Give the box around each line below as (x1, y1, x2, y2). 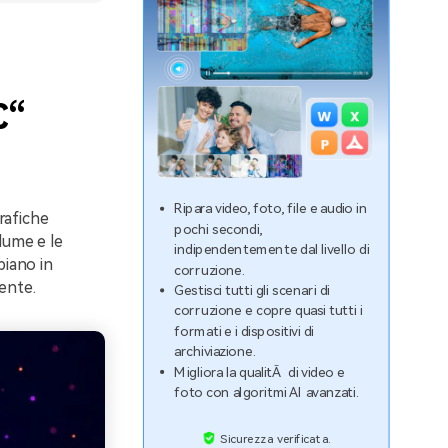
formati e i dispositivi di (174, 322, 314, 339)
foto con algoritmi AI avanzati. (174, 384, 359, 401)
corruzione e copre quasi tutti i (174, 302, 363, 319)
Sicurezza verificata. (220, 431, 331, 446)
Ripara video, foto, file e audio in (174, 200, 367, 217)
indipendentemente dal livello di (174, 241, 370, 258)
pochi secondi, (174, 220, 263, 237)
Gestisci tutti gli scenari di (174, 282, 330, 299)
